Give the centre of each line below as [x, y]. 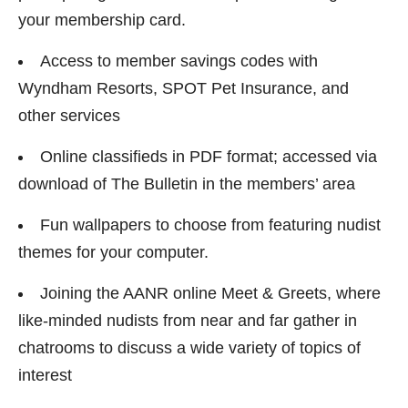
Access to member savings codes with [179, 61]
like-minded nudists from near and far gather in [188, 321]
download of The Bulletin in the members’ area [187, 184]
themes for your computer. [113, 252]
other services [69, 116]
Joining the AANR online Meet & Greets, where [210, 293]
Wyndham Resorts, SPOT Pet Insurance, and [184, 88]
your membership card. [102, 20]
